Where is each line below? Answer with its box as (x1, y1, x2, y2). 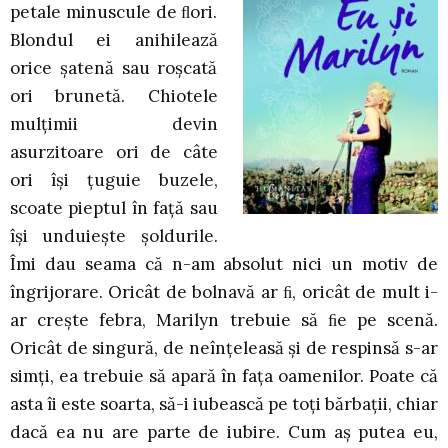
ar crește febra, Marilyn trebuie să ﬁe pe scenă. (10, 309, 438, 332)
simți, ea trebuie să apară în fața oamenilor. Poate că (10, 365, 438, 388)
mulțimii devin (10, 113, 218, 136)
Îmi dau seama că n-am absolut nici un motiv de (10, 253, 438, 276)
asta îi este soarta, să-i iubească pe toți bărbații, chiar (10, 393, 438, 416)
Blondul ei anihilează (10, 29, 218, 52)
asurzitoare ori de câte (10, 141, 218, 164)
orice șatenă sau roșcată (10, 57, 218, 80)
